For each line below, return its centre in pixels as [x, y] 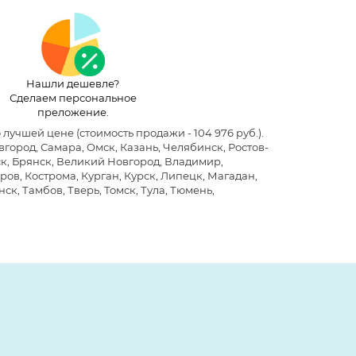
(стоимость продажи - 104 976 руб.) [167, 132]
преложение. [73, 112]
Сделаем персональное [73, 97]
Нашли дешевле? [73, 83]
